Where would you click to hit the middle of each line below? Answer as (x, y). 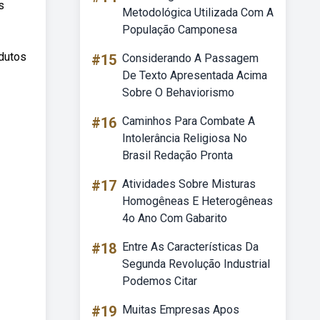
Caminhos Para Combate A (189, 121)
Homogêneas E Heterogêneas (197, 201)
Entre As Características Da (190, 247)
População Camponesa (180, 30)
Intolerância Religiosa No (185, 138)
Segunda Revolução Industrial (196, 264)
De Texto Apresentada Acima (195, 75)
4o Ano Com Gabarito (175, 218)
